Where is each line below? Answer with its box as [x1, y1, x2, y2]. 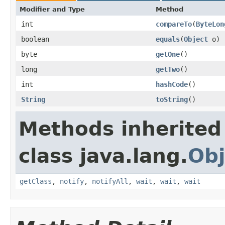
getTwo [156, 65, 180, 73]
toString [156, 95, 188, 103]
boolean [21, 35, 49, 43]
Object [184, 35, 208, 43]
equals [156, 35, 180, 43]
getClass [20, 177, 52, 185]
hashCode [156, 80, 188, 88]
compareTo [156, 20, 192, 28]
